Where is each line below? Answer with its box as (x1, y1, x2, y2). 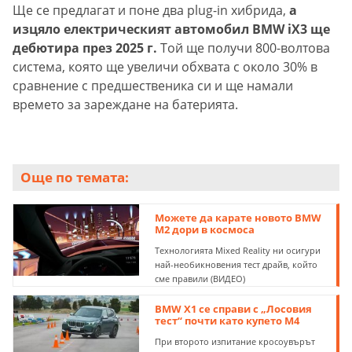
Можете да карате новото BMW (155, 211, 322, 225)
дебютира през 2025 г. (13, 39, 160, 57)
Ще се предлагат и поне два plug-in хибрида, (13, 2, 286, 20)
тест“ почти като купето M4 (155, 313, 300, 328)
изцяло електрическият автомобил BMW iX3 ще (13, 20, 330, 38)
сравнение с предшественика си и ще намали (13, 77, 293, 95)
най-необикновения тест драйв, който (155, 258, 318, 271)
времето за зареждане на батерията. (13, 96, 238, 114)
